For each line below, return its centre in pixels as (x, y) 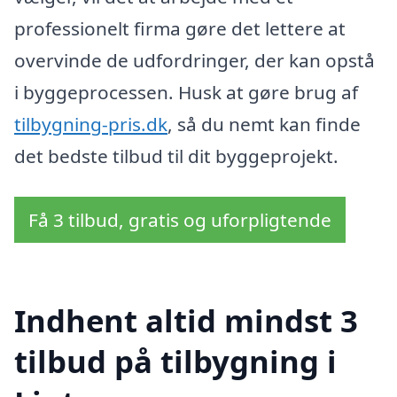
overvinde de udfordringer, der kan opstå (195, 61)
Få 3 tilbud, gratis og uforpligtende (180, 219)
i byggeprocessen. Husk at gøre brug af (186, 93)
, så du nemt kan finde (264, 125)
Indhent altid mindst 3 (186, 320)
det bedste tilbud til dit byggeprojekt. (176, 156)
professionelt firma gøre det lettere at (180, 29)
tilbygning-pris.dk (91, 125)
